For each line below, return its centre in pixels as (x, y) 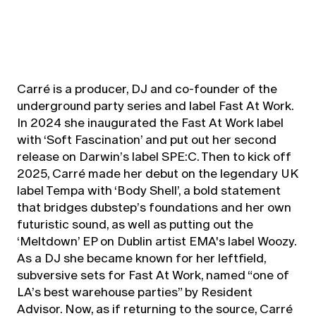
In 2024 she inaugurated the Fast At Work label (150, 123)
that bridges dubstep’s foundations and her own (154, 208)
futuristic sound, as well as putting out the (135, 225)
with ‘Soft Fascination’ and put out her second (147, 140)
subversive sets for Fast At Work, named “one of (153, 275)
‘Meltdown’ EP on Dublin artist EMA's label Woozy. (157, 242)
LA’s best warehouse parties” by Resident (135, 292)
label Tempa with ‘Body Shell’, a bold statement (149, 191)
